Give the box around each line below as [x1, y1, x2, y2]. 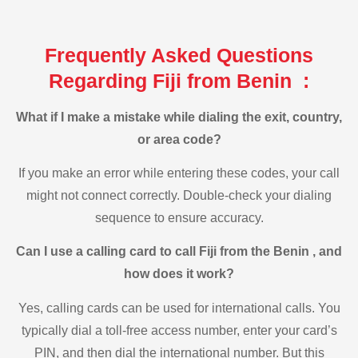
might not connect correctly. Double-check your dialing [26, 189, 332, 203]
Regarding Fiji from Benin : [49, 69, 309, 92]
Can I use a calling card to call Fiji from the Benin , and [16, 245, 342, 259]
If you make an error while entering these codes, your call [18, 166, 340, 181]
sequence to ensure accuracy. [94, 211, 264, 225]
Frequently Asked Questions [45, 43, 313, 66]
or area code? [137, 132, 221, 146]
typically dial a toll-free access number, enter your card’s [21, 323, 337, 337]
